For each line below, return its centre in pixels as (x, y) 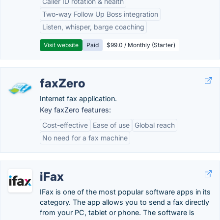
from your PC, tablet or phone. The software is (117, 212)
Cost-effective (65, 125)
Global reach (155, 125)
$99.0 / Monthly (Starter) (141, 45)
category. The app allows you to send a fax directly (124, 202)
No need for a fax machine (85, 138)
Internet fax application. (78, 98)
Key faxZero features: (75, 110)
